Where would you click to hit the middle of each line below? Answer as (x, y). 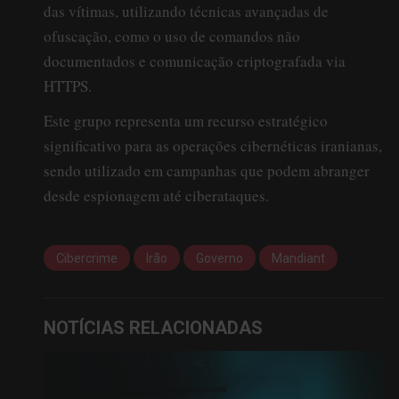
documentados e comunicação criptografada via (195, 61)
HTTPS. (68, 85)
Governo (220, 259)
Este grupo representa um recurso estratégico (186, 120)
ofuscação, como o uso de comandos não (172, 36)
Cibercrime (87, 259)
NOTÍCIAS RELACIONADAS (153, 328)
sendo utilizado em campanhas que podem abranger (207, 170)
